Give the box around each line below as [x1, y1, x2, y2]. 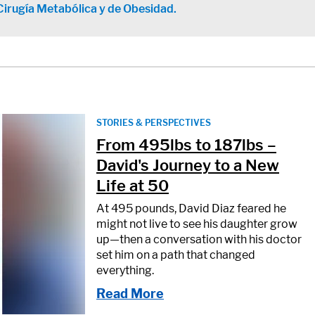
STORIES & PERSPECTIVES [96, 117, 211, 128]
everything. [96, 263, 154, 277]
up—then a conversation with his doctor [96, 232, 302, 246]
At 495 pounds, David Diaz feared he [96, 201, 286, 215]
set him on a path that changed [96, 247, 255, 262]
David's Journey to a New [96, 155, 279, 174]
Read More [96, 285, 164, 301]
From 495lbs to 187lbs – [96, 135, 276, 154]
